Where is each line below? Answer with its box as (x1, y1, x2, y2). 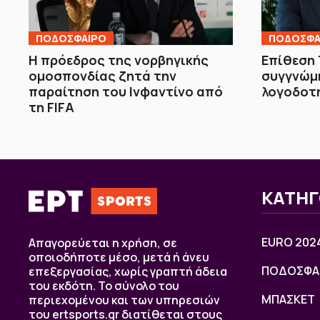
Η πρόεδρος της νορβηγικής (29, 51, 209, 69)
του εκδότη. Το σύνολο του (29, 277, 179, 294)
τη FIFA (29, 98, 74, 116)
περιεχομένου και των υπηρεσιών (29, 291, 220, 308)
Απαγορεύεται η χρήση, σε (29, 234, 177, 251)
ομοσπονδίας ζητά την (29, 66, 176, 84)
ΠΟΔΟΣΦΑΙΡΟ (36, 31, 106, 45)
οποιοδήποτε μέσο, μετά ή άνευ (29, 249, 209, 265)
